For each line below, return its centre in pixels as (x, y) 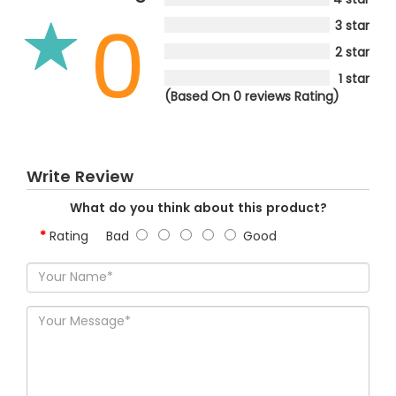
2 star (352, 52)
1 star (354, 78)
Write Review (80, 176)
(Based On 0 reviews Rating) (252, 96)
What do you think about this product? (198, 207)
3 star (352, 25)
